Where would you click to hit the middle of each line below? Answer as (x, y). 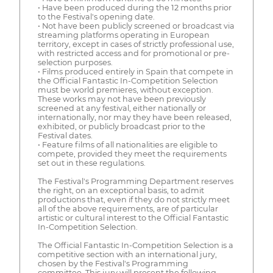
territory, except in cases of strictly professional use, (136, 44)
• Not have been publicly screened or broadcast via (136, 26)
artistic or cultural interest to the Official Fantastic (133, 218)
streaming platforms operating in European (123, 35)
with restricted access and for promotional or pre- (133, 54)
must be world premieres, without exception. (125, 90)
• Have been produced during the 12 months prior (134, 8)
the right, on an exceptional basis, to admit (121, 191)
